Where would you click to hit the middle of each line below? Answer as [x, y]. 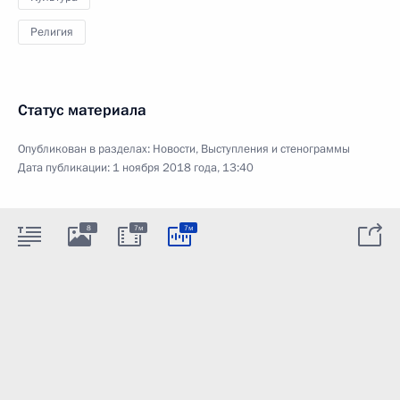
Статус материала [82, 110]
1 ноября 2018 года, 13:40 [183, 168]
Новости [174, 149]
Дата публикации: [65, 168]
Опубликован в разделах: [85, 149]
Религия [52, 32]
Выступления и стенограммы [275, 149]
